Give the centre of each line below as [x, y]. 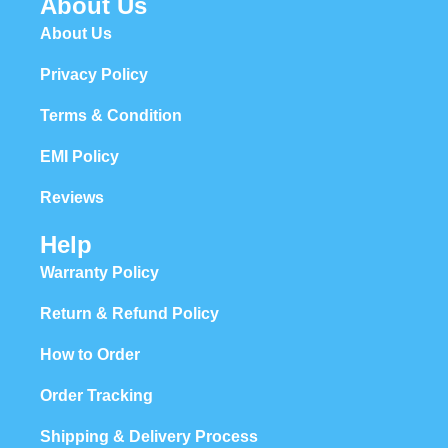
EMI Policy [79, 157]
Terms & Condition [111, 116]
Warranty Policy [99, 273]
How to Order [90, 355]
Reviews [72, 198]
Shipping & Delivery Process [149, 437]
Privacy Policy [94, 75]
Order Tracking [96, 396]
